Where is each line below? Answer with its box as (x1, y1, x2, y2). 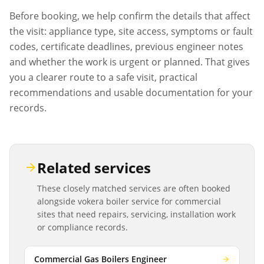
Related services (37, 158, 151, 177)
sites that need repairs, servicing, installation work (37, 209, 236, 220)
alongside (37, 196, 78, 207)
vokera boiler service (78, 196, 159, 207)
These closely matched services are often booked (37, 183, 230, 194)
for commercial (159, 196, 221, 207)
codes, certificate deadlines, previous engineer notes (9, 40, 243, 53)
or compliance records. (37, 222, 128, 233)
